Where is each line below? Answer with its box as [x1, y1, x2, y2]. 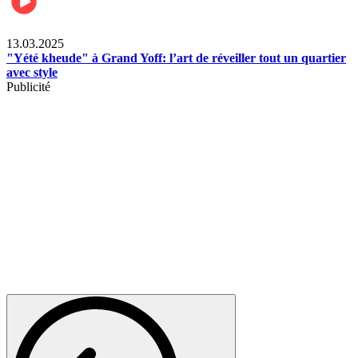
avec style [6, 65, 58, 79]
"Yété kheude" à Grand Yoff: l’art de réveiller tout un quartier [6, 50, 346, 65]
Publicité [6, 79, 50, 93]
